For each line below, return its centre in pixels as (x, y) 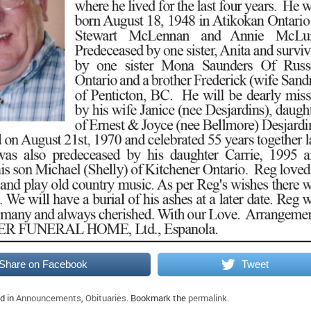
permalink (208, 297)
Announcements (49, 297)
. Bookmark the (157, 297)
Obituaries (106, 297)
